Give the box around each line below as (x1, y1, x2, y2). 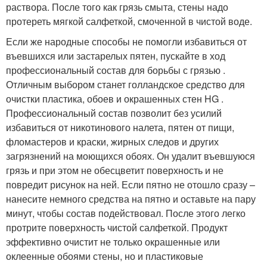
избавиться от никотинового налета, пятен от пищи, (6, 120, 234, 135)
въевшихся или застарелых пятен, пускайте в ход (6, 49, 225, 63)
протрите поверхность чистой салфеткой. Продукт (6, 221, 228, 235)
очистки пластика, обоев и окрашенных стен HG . (6, 92, 223, 106)
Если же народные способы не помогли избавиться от (6, 35, 247, 49)
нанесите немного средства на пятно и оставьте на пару (6, 192, 256, 206)
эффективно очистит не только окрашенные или (6, 235, 220, 249)
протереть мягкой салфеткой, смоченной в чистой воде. (6, 14, 252, 29)
